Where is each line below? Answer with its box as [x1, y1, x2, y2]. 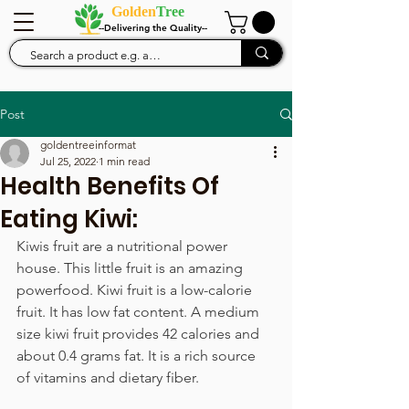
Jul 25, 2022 [40, 154, 96, 168]
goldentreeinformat [40, 138, 136, 152]
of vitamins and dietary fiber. [16, 369, 199, 386]
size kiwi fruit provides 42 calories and [16, 325, 263, 342]
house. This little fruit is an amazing [16, 259, 246, 277]
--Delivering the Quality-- [99, 22, 207, 34]
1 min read [99, 154, 150, 168]
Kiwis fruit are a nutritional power [16, 237, 231, 255]
